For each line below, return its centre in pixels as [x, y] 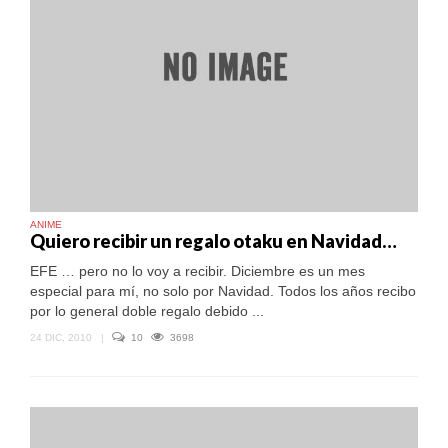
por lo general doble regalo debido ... [147, 311]
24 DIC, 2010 [61, 338]
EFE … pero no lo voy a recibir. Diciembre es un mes [197, 271]
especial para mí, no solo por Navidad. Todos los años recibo [223, 291]
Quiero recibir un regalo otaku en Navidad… [213, 241]
